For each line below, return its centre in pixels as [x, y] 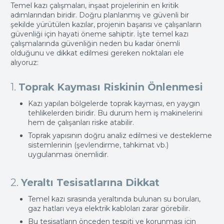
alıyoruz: [24, 63]
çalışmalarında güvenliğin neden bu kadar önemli [95, 44]
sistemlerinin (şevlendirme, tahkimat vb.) [98, 145]
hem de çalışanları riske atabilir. [81, 123]
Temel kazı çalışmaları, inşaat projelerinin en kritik [94, 6]
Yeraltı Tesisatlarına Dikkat [90, 183]
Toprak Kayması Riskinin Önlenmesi [111, 87]
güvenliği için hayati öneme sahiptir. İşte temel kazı [99, 34]
